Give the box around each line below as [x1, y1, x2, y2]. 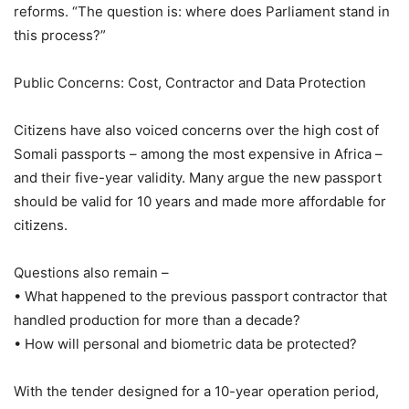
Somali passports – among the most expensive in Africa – [14, 144, 383, 163]
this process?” [14, 26, 106, 44]
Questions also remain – [14, 263, 169, 281]
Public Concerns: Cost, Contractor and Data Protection [14, 73, 366, 91]
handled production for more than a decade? [14, 310, 300, 329]
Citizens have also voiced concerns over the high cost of [14, 121, 379, 139]
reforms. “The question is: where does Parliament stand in [14, 2, 390, 20]
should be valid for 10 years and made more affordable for [14, 192, 386, 210]
